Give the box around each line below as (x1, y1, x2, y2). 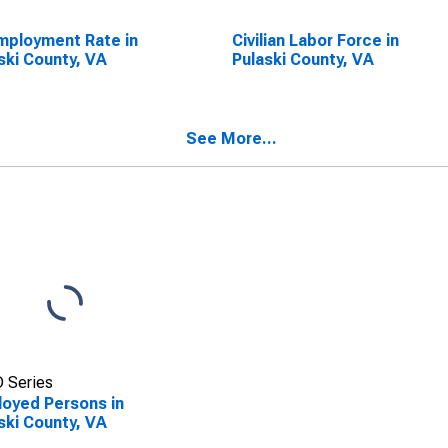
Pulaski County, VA (231, 50, 374, 69)
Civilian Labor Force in (231, 31, 399, 50)
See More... (186, 129, 277, 148)
